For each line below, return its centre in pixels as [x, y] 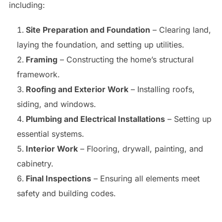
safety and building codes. [66, 193]
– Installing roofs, [161, 89]
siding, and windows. [56, 104]
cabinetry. [35, 163]
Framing [41, 59]
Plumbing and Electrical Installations [95, 119]
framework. [38, 74]
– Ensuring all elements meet [145, 178]
